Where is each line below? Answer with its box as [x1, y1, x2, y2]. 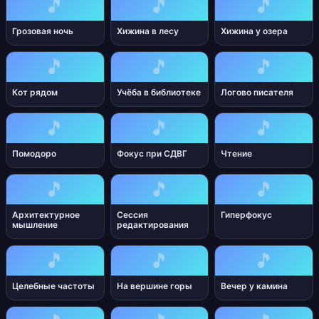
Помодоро [12, 148, 56, 159]
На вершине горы [116, 281, 192, 291]
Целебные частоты [12, 281, 95, 291]
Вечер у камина [221, 281, 288, 291]
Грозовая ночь [12, 26, 73, 36]
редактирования [116, 219, 189, 230]
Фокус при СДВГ [116, 148, 187, 159]
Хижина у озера [221, 26, 288, 36]
